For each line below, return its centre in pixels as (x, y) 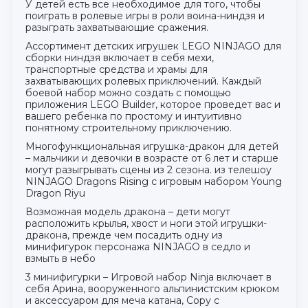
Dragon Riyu (55, 193)
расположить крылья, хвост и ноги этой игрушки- (146, 223)
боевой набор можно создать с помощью (128, 92)
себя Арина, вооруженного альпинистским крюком (152, 288)
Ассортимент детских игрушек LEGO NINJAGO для (153, 46)
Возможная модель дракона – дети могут (128, 211)
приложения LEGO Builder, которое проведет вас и (153, 104)
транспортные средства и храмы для (117, 69)
